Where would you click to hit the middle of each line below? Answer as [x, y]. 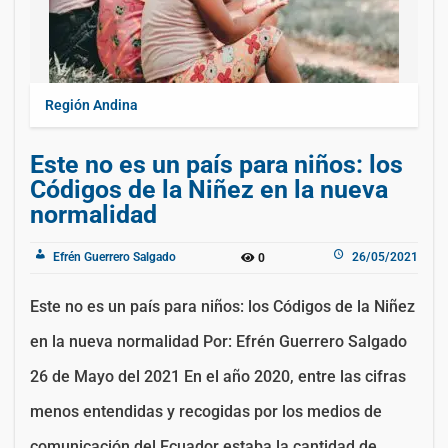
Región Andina [91, 104]
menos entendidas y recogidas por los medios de [206, 411]
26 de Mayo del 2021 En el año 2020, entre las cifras [218, 376]
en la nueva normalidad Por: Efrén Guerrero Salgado [218, 341]
